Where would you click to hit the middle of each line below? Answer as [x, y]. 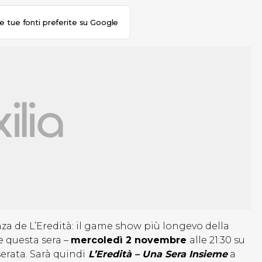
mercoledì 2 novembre [130, 240]
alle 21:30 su [217, 240]
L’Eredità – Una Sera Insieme [156, 254]
